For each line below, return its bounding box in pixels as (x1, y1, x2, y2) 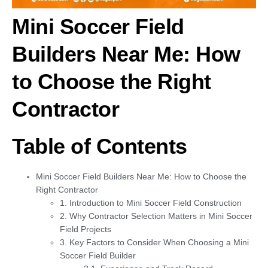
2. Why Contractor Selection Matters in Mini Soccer (60, 211, 252, 221)
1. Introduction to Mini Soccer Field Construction (60, 197, 242, 208)
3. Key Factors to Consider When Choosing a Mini (60, 237, 249, 247)
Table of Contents (12, 133, 187, 159)
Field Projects (60, 224, 111, 234)
